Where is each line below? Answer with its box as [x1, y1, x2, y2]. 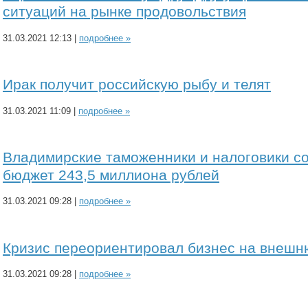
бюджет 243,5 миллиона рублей [3, 167, 219, 184]
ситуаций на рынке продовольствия [3, 3, 246, 20]
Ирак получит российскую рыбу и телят [3, 76, 271, 93]
